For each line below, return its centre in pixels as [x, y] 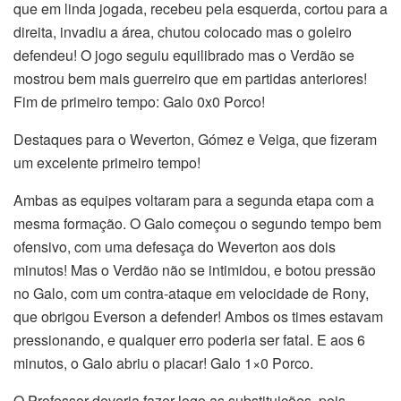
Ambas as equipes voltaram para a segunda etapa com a [194, 200]
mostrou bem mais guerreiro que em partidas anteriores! [190, 78]
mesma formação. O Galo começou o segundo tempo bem [197, 223]
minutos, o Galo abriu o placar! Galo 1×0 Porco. [163, 363]
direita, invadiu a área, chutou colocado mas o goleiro [183, 31]
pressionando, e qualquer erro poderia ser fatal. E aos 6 [189, 339]
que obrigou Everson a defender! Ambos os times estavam [198, 316]
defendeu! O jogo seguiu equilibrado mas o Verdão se [184, 55]
